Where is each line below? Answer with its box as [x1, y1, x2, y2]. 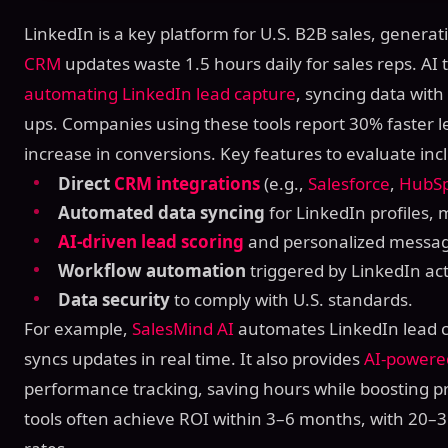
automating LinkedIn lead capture [24, 82, 296, 105]
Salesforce [308, 172, 390, 195]
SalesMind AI [132, 317, 234, 340]
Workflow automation [58, 259, 246, 282]
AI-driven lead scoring [58, 230, 244, 253]
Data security [58, 288, 170, 311]
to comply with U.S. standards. [170, 288, 413, 311]
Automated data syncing [58, 201, 265, 224]
